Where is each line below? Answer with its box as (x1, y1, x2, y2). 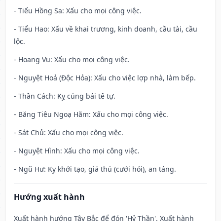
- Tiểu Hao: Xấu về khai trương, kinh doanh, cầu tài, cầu (14, 24, 197, 34)
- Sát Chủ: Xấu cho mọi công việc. (14, 128, 123, 138)
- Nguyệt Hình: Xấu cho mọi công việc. (14, 146, 140, 156)
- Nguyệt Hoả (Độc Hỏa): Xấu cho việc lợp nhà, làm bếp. (14, 73, 196, 83)
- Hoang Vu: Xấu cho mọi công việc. (14, 55, 130, 65)
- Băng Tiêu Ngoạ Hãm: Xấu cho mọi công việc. (14, 110, 168, 119)
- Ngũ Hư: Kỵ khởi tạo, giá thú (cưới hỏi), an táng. (14, 164, 176, 174)
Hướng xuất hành (14, 191, 85, 203)
